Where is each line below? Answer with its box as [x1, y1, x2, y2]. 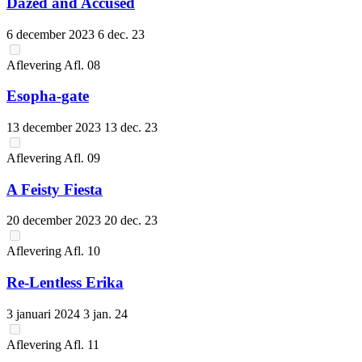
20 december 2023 [6, 213, 104, 228]
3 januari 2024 [6, 306, 83, 321]
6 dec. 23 [98, 27, 145, 41]
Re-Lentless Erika [6, 274, 124, 292]
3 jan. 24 [83, 306, 128, 321]
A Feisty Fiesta [6, 180, 103, 198]
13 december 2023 [6, 120, 104, 134]
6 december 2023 [6, 27, 98, 41]
